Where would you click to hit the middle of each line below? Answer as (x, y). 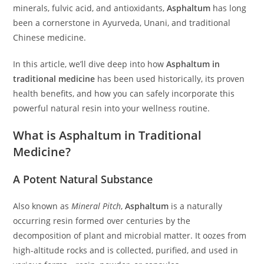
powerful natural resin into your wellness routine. (112, 108)
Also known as (42, 206)
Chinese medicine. (50, 38)
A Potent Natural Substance (83, 179)
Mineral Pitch (96, 206)
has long (229, 8)
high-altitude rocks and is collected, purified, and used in (126, 250)
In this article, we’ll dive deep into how (90, 64)
